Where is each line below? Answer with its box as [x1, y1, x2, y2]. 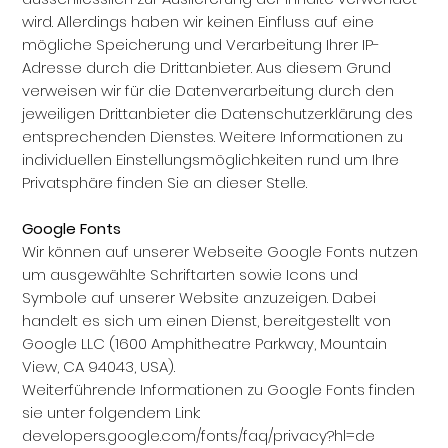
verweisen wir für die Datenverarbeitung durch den [22, 80, 395, 101]
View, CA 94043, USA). [22, 356, 176, 377]
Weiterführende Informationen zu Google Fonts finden [22, 379, 416, 400]
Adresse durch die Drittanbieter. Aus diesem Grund [22, 57, 392, 78]
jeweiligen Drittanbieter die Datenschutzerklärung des [22, 103, 414, 124]
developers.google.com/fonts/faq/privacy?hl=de [22, 425, 376, 446]
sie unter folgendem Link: [22, 402, 201, 423]
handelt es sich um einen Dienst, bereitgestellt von [22, 310, 392, 331]
